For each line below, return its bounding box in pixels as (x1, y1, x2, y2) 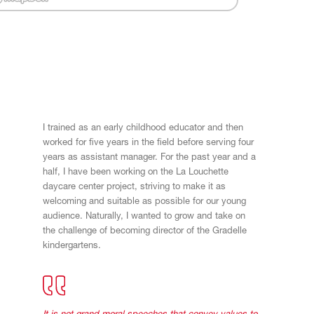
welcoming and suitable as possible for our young (43, 197, 247, 207)
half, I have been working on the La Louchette (43, 168, 229, 177)
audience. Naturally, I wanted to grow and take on (43, 212, 246, 221)
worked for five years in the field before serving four (43, 138, 254, 148)
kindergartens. (43, 241, 102, 251)
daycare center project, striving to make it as (43, 182, 226, 192)
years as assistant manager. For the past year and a (43, 153, 257, 163)
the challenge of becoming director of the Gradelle (43, 226, 247, 236)
